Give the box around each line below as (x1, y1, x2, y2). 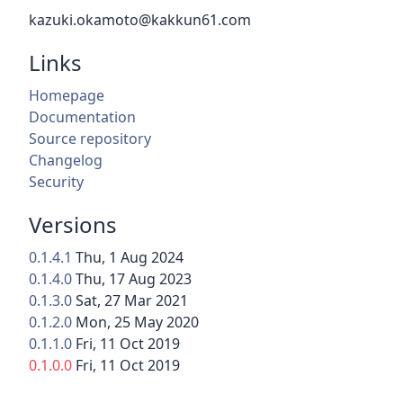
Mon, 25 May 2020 (76, 312, 199, 333)
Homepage (29, 85, 104, 106)
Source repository (29, 129, 151, 149)
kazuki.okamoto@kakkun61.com (29, 10, 251, 31)
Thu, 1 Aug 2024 (76, 247, 184, 268)
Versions (29, 210, 117, 240)
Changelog (29, 150, 103, 171)
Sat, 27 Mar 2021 (76, 291, 188, 311)
